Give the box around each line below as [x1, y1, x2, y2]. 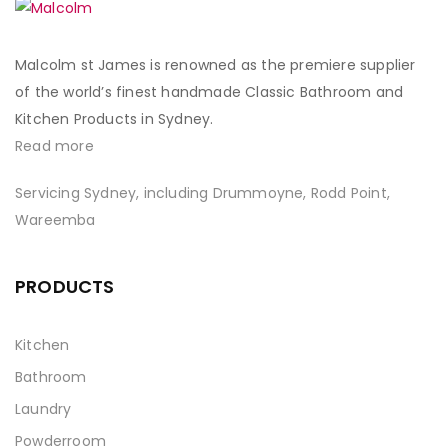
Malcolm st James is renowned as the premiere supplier [15, 54, 416, 75]
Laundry [15, 398, 72, 419]
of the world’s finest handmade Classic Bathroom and [15, 81, 404, 102]
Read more [15, 135, 94, 156]
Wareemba [15, 209, 96, 230]
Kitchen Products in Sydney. [15, 108, 214, 129]
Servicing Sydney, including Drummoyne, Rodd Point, [15, 182, 391, 203]
